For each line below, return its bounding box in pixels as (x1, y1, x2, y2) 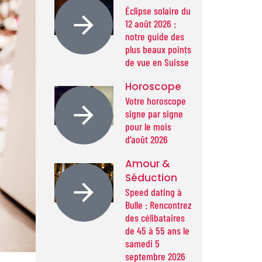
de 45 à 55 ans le (125, 223, 190, 237)
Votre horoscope (125, 94, 187, 107)
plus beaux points (125, 42, 192, 56)
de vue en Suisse (125, 55, 189, 68)
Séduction (125, 170, 178, 185)
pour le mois (125, 119, 172, 133)
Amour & (125, 156, 171, 171)
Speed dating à (125, 185, 182, 198)
